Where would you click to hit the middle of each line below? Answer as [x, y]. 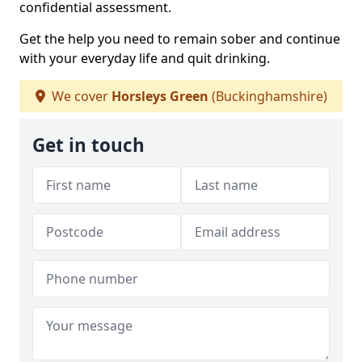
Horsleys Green [160, 97]
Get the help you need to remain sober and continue [180, 39]
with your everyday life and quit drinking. [145, 59]
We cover [80, 97]
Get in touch [88, 145]
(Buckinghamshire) [267, 97]
